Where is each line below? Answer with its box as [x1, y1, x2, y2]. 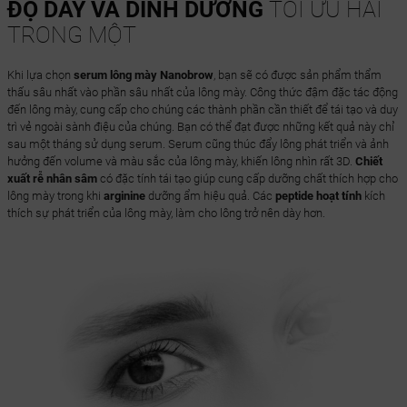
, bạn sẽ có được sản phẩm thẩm [213, 68, 382, 83]
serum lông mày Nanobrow [73, 68, 213, 83]
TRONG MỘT [6, 22, 136, 49]
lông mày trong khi [6, 189, 104, 203]
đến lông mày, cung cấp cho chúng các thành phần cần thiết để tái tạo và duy [6, 103, 398, 117]
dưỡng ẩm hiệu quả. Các [144, 189, 275, 203]
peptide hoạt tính [274, 189, 362, 203]
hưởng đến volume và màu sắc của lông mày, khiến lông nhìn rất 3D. [6, 154, 355, 169]
